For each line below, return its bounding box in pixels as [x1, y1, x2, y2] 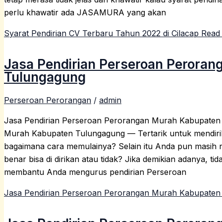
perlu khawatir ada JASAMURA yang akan [4, 7, 166, 17]
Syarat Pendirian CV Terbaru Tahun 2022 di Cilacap [4, 28, 199, 38]
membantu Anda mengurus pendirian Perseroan [4, 166, 186, 177]
